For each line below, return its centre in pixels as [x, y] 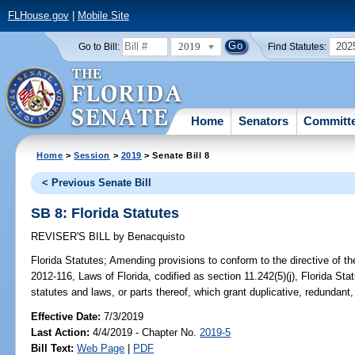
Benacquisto [155, 237]
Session [92, 155]
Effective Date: [68, 316]
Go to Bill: [99, 46]
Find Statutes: [298, 46]
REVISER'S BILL [73, 237]
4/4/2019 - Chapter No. [145, 332]
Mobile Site [103, 16]
